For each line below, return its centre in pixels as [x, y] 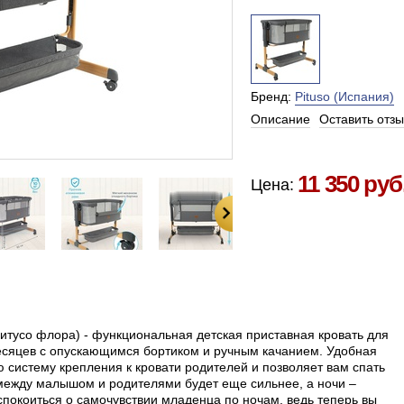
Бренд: [272, 96]
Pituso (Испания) [344, 96]
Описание [280, 119]
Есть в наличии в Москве [323, 152]
